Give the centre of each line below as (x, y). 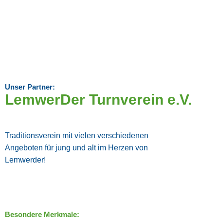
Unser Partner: (30, 87)
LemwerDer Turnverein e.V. (98, 100)
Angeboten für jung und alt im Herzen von (76, 148)
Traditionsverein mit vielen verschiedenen (77, 136)
